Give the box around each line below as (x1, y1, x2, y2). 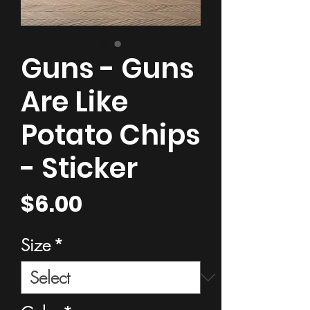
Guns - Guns (21, 49, 194, 89)
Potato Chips (21, 116, 201, 155)
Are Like (21, 82, 128, 122)
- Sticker (21, 149, 138, 188)
